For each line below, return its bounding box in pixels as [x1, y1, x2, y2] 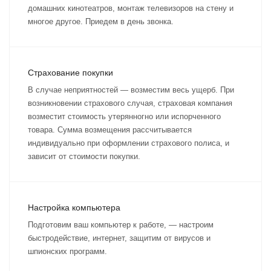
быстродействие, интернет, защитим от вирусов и [28, 233, 211, 243]
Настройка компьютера [28, 203, 120, 212]
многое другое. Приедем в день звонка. [28, 17, 174, 26]
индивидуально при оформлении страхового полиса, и [28, 139, 229, 148]
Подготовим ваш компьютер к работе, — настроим [28, 220, 214, 229]
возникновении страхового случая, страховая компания [28, 99, 232, 108]
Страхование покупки [28, 68, 113, 77]
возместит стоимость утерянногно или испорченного [28, 112, 221, 121]
